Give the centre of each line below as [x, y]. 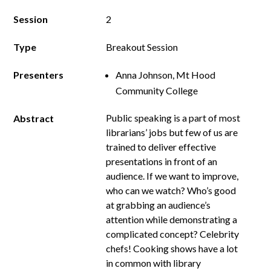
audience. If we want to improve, [172, 176]
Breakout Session [142, 47]
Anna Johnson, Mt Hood [166, 75]
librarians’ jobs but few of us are [172, 132]
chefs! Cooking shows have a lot [172, 248]
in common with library [154, 263]
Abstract [34, 118]
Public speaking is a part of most [173, 118]
